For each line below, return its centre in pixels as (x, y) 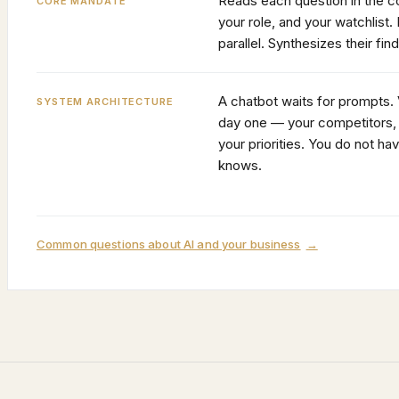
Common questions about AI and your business (169, 244)
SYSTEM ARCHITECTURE (105, 102)
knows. (240, 165)
